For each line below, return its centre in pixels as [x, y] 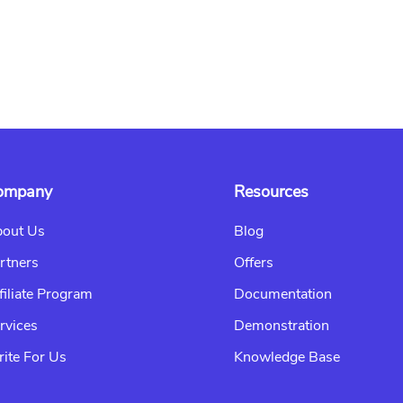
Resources [272, 192]
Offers [254, 263]
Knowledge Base [287, 357]
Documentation [283, 294]
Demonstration [282, 326]
